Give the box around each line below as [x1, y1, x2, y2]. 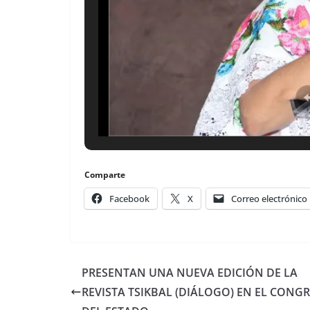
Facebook [109, 192, 149, 205]
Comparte [84, 168, 125, 181]
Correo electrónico [231, 192, 307, 205]
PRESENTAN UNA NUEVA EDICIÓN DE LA [82, 264, 298, 280]
